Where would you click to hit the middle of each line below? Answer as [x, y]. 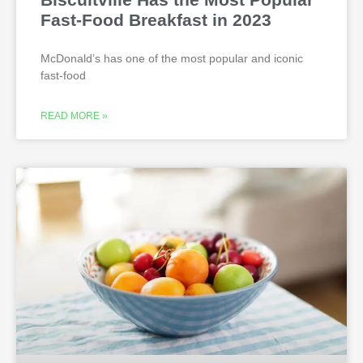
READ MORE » [74, 116]
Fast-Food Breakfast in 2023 [156, 20]
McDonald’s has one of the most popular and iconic [172, 59]
